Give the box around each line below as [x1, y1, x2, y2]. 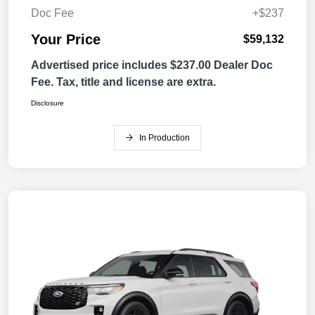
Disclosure [31, 99, 64, 108]
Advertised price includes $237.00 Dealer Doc [31, 59, 273, 72]
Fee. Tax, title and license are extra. [31, 76, 216, 89]
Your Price [31, 32, 101, 48]
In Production [139, 133, 190, 143]
